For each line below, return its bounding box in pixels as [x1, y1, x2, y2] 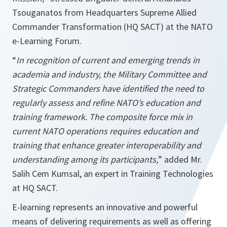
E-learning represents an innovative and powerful [12, 201, 198, 213]
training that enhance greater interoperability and [12, 139, 201, 151]
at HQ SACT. [12, 182, 58, 194]
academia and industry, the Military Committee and [12, 68, 207, 80]
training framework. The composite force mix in [12, 111, 193, 123]
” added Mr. [158, 154, 202, 165]
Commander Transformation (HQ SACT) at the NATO [12, 21, 213, 32]
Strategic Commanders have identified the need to [12, 83, 204, 94]
